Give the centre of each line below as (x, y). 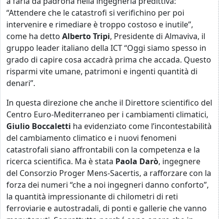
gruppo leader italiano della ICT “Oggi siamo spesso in (106, 48)
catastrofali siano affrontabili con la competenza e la (103, 149)
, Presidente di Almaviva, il (158, 36)
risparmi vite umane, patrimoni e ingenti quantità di (102, 71)
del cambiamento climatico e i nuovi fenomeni (91, 138)
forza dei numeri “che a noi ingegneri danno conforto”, (108, 185)
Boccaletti (51, 126)
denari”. (21, 83)
